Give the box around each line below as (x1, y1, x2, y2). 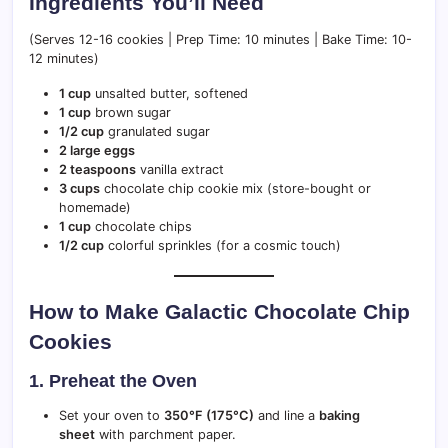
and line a (254, 407, 319, 423)
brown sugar (91, 104, 171, 120)
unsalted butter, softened (91, 85, 248, 101)
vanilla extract (136, 161, 224, 177)
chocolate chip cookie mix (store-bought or (100, 180, 371, 196)
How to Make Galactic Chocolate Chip (29, 299, 410, 323)
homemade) (59, 199, 131, 215)
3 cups (59, 180, 100, 196)
